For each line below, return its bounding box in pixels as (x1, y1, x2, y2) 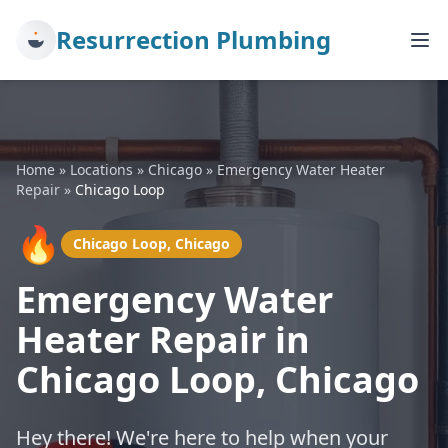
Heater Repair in (16, 315, 310, 364)
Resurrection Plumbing (56, 23, 331, 56)
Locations (70, 160, 133, 179)
